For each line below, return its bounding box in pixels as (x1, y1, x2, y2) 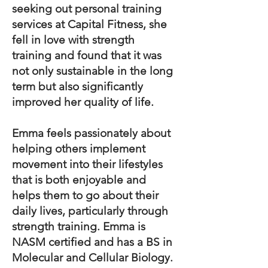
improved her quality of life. (12, 95, 154, 109)
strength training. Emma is (12, 219, 145, 233)
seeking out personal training (12, 1, 162, 16)
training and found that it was (12, 48, 162, 62)
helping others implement (12, 141, 145, 156)
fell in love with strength (12, 32, 135, 47)
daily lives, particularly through (12, 203, 168, 218)
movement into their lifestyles (12, 157, 163, 171)
